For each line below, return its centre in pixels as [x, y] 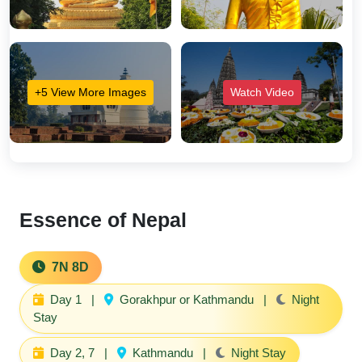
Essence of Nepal [103, 220]
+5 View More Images [90, 92]
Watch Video [262, 92]
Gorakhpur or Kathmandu [187, 299]
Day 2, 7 [72, 353]
